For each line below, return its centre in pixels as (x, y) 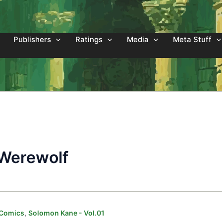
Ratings (89, 39)
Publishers (32, 39)
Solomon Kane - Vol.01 (66, 213)
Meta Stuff (192, 39)
